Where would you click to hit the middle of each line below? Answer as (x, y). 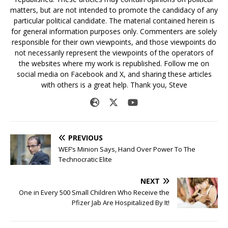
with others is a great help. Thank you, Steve (114, 85)
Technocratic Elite (85, 160)
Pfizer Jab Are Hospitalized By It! (121, 203)
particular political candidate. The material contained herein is (114, 21)
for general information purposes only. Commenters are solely (114, 32)
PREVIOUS (85, 138)
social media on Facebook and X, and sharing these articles (114, 74)
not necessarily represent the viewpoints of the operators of (114, 53)
